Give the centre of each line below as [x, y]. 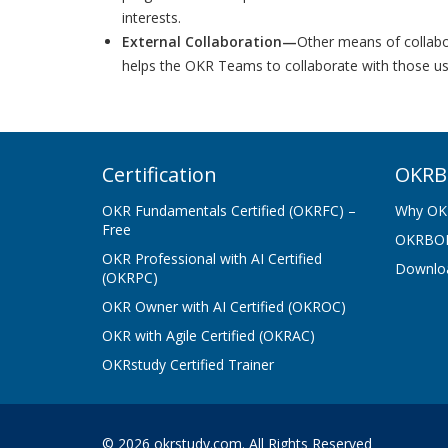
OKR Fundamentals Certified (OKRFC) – [229, 210]
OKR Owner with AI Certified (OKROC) [224, 306]
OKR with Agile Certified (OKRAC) [208, 335]
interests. [151, 17]
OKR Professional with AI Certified [212, 258]
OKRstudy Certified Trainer [188, 364]
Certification [159, 174]
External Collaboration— [209, 41]
